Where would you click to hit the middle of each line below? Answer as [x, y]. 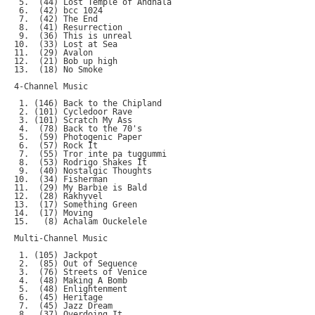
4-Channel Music [51, 87]
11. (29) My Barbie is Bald [81, 188]
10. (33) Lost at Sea [66, 45]
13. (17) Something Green [76, 205]
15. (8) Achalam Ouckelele [81, 222]
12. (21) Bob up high [66, 62]
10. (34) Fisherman [61, 180]
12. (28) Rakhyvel [59, 197]
